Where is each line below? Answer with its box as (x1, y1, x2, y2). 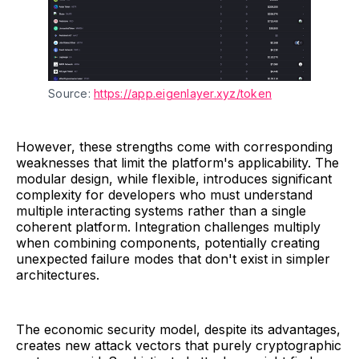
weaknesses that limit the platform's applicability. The (16, 154, 339, 171)
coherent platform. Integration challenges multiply (16, 218, 321, 235)
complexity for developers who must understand (16, 186, 313, 203)
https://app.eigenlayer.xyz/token (94, 86, 272, 100)
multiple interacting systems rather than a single (16, 202, 306, 219)
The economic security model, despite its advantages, (16, 321, 341, 337)
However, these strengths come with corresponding (16, 138, 333, 155)
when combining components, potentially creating (16, 234, 320, 251)
